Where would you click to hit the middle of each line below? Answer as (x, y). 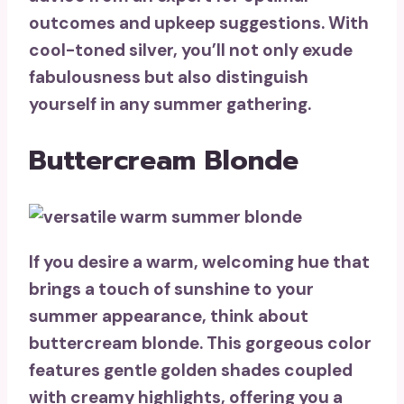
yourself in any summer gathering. (170, 105)
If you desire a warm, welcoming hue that (199, 262)
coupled (317, 371)
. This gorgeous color (285, 344)
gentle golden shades (192, 371)
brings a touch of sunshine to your (171, 289)
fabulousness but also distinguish (169, 78)
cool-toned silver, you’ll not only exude (191, 50)
